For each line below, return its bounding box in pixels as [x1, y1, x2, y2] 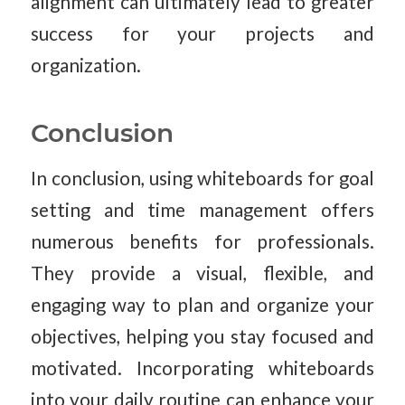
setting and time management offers [30, 198, 375, 221]
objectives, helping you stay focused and [30, 325, 375, 347]
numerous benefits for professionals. [30, 230, 375, 252]
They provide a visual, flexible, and [30, 261, 375, 284]
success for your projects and [30, 23, 375, 45]
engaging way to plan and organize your [30, 293, 375, 316]
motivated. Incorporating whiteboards [30, 356, 375, 379]
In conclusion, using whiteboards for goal [30, 166, 375, 189]
